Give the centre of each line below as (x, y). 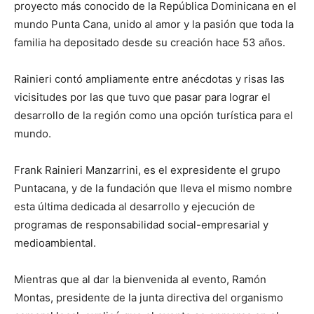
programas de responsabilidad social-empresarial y (141, 224)
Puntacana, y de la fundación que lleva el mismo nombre (153, 188)
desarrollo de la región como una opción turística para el (153, 115)
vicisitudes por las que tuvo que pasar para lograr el (142, 97)
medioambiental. (55, 243)
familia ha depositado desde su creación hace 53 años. (150, 42)
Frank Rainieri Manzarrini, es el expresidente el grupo (147, 170)
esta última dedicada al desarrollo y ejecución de (135, 206)
